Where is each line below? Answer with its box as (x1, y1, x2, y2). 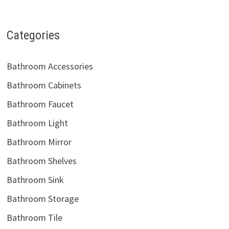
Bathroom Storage (6, 193, 79, 205)
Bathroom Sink (6, 174, 64, 186)
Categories (6, 28, 60, 42)
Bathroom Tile (6, 212, 62, 224)
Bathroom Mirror (6, 136, 72, 148)
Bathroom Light (6, 117, 68, 129)
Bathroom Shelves (6, 155, 77, 167)
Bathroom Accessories (6, 60, 93, 73)
